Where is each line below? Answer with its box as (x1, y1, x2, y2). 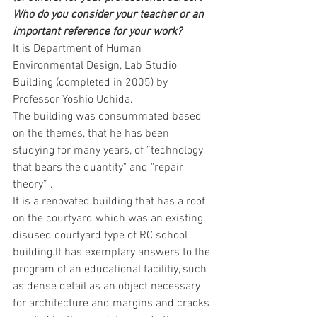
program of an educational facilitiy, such (13, 262, 209, 277)
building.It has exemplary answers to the (13, 245, 213, 260)
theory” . (13, 177, 53, 192)
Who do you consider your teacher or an (13, 7, 207, 22)
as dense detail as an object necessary (13, 279, 203, 294)
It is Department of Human (13, 41, 144, 56)
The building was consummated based (13, 109, 204, 124)
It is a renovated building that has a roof (13, 194, 208, 209)
